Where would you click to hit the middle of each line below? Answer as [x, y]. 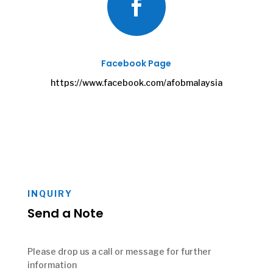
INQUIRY [50, 193]
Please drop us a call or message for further [119, 251]
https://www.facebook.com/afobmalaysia [136, 83]
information [52, 265]
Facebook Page [136, 63]
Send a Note [65, 213]
